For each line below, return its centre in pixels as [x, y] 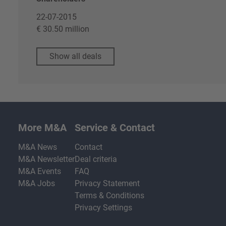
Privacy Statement [107, 184]
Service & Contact [115, 128]
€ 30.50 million [63, 29]
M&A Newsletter [46, 159]
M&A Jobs [37, 184]
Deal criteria [96, 159]
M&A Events [40, 172]
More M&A [42, 128]
